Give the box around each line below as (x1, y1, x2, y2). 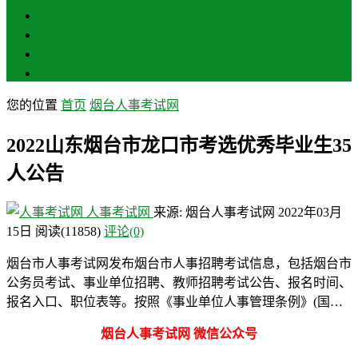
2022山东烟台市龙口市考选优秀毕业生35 (6, 134, 352, 156)
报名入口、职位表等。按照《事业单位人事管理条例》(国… (6, 294, 343, 308)
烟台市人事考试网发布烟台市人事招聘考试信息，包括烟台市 (6, 256, 352, 270)
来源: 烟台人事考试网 (153, 205, 278, 219)
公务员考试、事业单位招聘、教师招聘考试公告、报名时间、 (6, 275, 352, 289)
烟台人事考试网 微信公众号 (101, 326, 257, 340)
